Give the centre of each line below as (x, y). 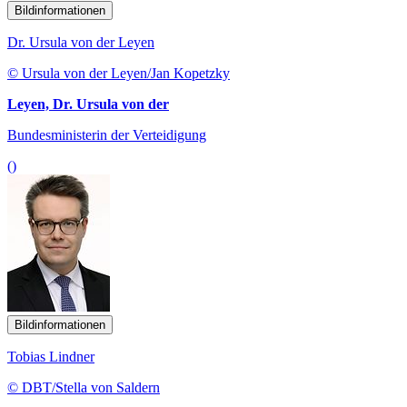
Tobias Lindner (51, 357)
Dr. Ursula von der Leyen (81, 43)
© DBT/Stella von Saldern (84, 388)
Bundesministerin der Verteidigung (107, 135)
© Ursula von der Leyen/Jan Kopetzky (119, 74)
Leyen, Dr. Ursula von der (88, 104)
